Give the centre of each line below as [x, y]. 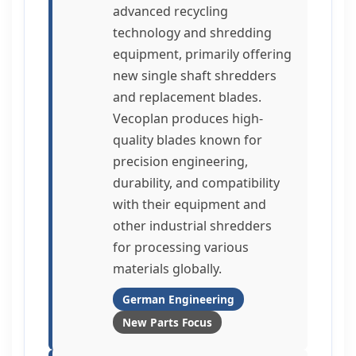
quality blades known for [188, 140]
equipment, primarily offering [202, 54]
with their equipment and [190, 204]
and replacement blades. [187, 97]
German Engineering [178, 299]
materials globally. [167, 269]
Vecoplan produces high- [188, 118]
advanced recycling [170, 11]
